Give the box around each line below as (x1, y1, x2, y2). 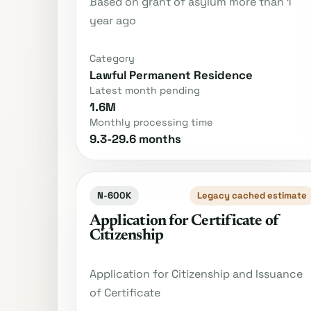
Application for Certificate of (89, 214, 279, 230)
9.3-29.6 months (89, 131, 181, 147)
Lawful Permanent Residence (89, 67, 253, 83)
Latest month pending (89, 83, 200, 96)
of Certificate (89, 285, 160, 300)
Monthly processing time (89, 115, 213, 128)
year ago (89, 12, 136, 28)
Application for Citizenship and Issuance (89, 266, 303, 281)
